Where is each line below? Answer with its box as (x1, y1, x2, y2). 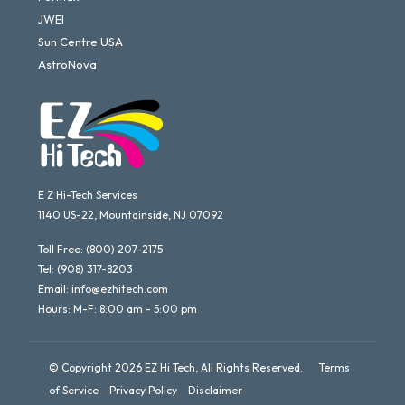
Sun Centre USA (38, 34, 123, 49)
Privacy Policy (109, 383, 177, 398)
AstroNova (38, 57, 97, 71)
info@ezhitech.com (71, 282, 168, 297)
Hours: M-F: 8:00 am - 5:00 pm (38, 302, 197, 316)
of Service (49, 383, 99, 398)
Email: (38, 282, 71, 297)
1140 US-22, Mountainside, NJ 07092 (38, 208, 223, 222)
